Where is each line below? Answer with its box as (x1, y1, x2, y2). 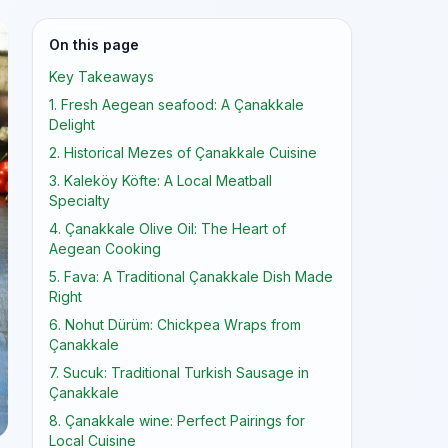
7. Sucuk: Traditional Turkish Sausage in (49, 364, 309, 381)
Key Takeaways (49, 68, 154, 85)
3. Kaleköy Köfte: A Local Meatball (49, 172, 272, 189)
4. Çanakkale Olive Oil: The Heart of (49, 220, 286, 237)
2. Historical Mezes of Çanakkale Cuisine (49, 144, 317, 161)
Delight (49, 116, 95, 133)
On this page (49, 36, 139, 53)
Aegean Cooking (49, 240, 161, 257)
